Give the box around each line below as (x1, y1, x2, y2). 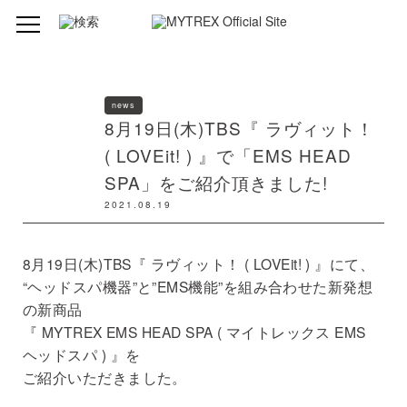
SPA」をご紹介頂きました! (104, 170, 328, 195)
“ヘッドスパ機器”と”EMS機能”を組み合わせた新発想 (23, 276, 373, 297)
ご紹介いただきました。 (23, 367, 187, 388)
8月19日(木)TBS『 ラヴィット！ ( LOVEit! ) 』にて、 (23, 253, 375, 274)
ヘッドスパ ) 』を (23, 344, 141, 365)
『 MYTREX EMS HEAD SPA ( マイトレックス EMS (23, 322, 366, 342)
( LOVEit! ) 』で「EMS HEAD (104, 143, 352, 168)
